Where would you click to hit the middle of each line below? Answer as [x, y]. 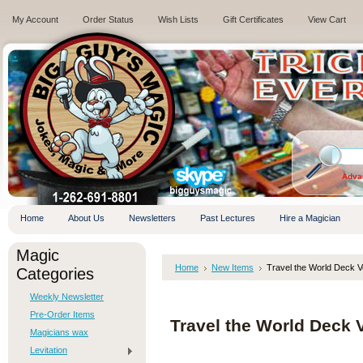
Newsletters [152, 218]
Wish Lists [178, 19]
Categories [55, 274]
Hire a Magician [310, 218]
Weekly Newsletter [67, 297]
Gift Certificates [253, 19]
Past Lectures [228, 218]
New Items [233, 267]
